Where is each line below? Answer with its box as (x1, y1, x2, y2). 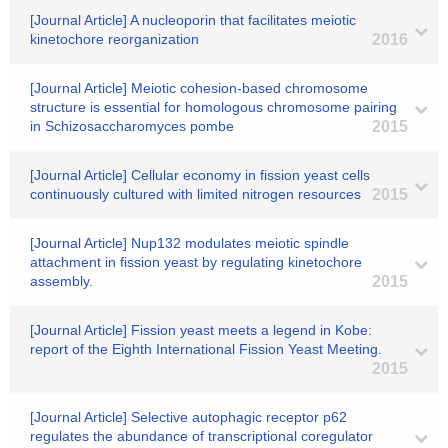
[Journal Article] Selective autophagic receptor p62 (30, 409, 347, 425)
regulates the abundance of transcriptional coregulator (30, 428, 373, 444)
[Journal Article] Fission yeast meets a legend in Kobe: (30, 322, 372, 338)
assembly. (30, 273, 93, 289)
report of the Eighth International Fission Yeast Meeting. (30, 341, 382, 357)
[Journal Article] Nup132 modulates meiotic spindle (30, 235, 349, 251)
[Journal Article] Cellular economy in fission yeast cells (30, 167, 370, 183)
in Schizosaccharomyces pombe (30, 118, 234, 134)
